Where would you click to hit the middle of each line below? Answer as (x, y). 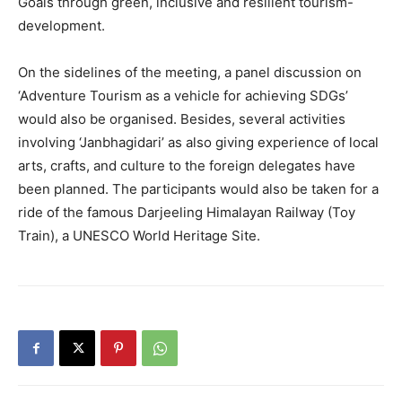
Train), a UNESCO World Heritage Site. (139, 236)
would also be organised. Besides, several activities (182, 119)
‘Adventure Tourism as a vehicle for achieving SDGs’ (183, 96)
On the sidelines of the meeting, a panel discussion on (190, 72)
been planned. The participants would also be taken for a (198, 189)
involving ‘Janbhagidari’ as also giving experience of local (198, 142)
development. (61, 26)
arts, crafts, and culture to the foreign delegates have (187, 166)
